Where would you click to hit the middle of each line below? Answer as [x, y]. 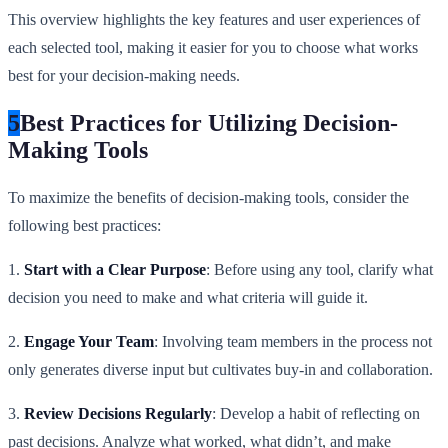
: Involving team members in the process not [293, 341]
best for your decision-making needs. [124, 75]
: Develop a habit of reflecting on [316, 413]
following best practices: [84, 225]
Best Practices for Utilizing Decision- [209, 122]
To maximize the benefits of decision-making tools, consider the [208, 197]
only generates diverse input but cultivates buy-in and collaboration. [220, 369]
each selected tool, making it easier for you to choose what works [213, 47]
